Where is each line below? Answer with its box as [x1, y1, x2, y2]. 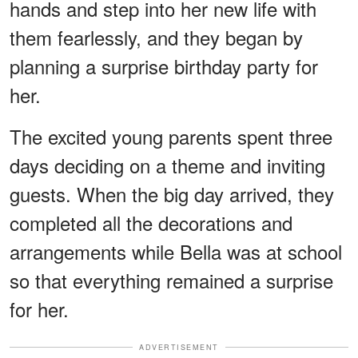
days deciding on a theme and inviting [10, 150, 325, 179]
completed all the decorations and [10, 208, 292, 237]
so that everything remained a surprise [10, 265, 333, 294]
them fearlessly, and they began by [10, 22, 303, 51]
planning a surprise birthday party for [10, 51, 318, 80]
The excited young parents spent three [10, 121, 332, 150]
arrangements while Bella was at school [10, 237, 342, 265]
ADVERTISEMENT [139, 341, 219, 352]
